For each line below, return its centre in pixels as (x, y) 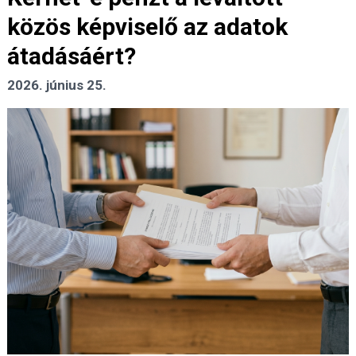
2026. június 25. (57, 85)
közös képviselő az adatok (147, 27)
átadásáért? (72, 56)
